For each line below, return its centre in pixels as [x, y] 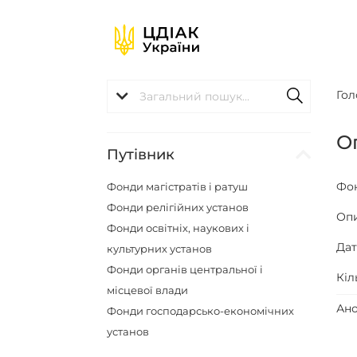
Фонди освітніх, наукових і [178, 228]
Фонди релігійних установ [178, 207]
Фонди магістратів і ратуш [178, 186]
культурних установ [160, 249]
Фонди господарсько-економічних [201, 311]
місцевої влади [148, 290]
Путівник [141, 155]
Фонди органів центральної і [185, 269]
